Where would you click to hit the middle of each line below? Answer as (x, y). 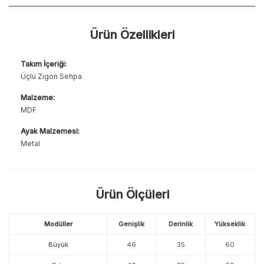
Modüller (58, 224)
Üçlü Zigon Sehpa (51, 76)
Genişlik (132, 224)
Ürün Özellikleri (132, 34)
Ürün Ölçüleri (132, 194)
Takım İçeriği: (44, 64)
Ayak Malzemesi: (50, 131)
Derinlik (181, 224)
